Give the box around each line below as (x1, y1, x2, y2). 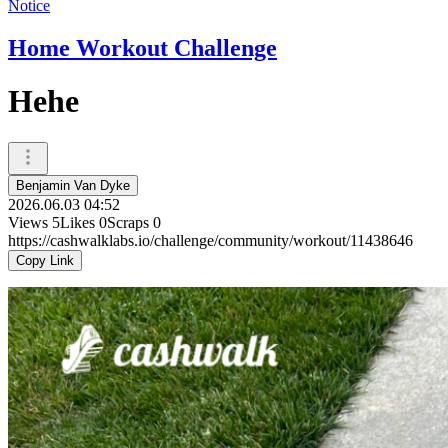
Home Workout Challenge (8, 34, 277, 61)
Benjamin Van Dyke (16, 177, 130, 193)
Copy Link (16, 252, 74, 268)
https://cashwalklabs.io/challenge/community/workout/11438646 (8, 231, 413, 249)
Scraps (107, 213, 149, 231)
